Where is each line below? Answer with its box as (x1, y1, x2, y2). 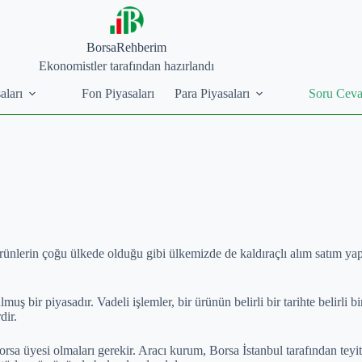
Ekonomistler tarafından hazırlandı (39, 58, 215, 73)
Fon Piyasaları (82, 86, 155, 100)
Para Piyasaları (175, 86, 250, 100)
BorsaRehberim (86, 40, 167, 54)
